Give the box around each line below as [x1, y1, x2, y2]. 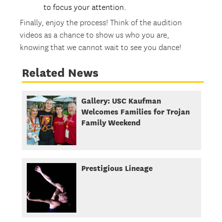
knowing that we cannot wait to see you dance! [20, 43, 182, 53]
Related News [21, 66, 99, 80]
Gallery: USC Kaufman [81, 96, 161, 106]
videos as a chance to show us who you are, [20, 31, 169, 41]
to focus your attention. [44, 3, 126, 13]
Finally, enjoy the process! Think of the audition [20, 18, 182, 28]
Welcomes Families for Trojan [81, 107, 190, 116]
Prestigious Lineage [81, 164, 153, 173]
